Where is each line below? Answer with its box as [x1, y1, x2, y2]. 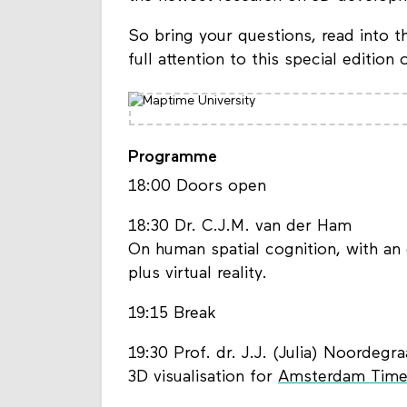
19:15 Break [128, 304, 216, 323]
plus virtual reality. [128, 264, 267, 283]
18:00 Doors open [128, 177, 266, 195]
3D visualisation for [128, 368, 278, 386]
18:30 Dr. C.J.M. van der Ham [128, 217, 352, 235]
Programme [128, 149, 217, 166]
